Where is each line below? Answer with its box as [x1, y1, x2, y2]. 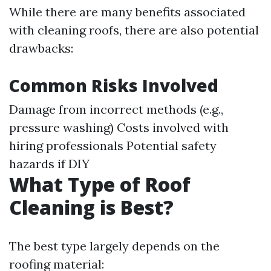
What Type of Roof [9, 171, 191, 197]
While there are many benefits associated [9, 4, 246, 19]
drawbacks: [9, 40, 73, 56]
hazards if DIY [9, 155, 90, 171]
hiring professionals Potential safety [9, 137, 217, 153]
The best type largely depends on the [9, 238, 220, 253]
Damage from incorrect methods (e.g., [9, 101, 223, 117]
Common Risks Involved [9, 73, 218, 97]
